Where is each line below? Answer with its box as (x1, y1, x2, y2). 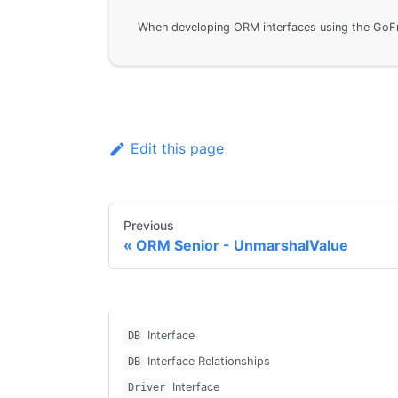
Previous (123, 218, 174, 234)
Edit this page (130, 139, 224, 158)
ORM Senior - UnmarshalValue (136, 236, 348, 255)
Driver (127, 381, 165, 394)
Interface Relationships (144, 354, 271, 369)
